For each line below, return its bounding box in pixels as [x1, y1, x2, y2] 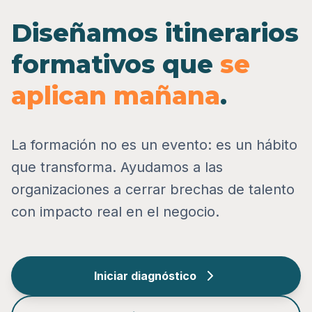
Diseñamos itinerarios [11, 17, 299, 48]
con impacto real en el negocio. [11, 203, 219, 220]
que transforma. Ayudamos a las [11, 158, 223, 175]
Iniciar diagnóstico [93, 268, 196, 283]
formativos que [11, 48, 220, 79]
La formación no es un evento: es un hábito [11, 136, 297, 153]
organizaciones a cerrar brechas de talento [11, 180, 295, 198]
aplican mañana [11, 79, 220, 111]
